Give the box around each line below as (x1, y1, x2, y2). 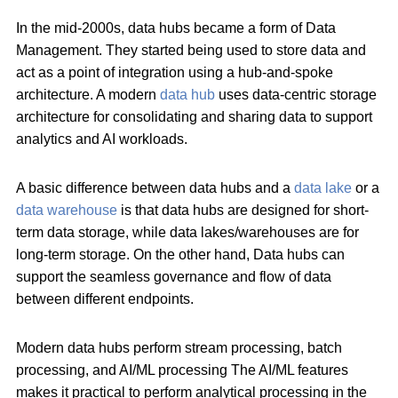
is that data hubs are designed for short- (117, 202, 369, 218)
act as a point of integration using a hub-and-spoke (16, 64, 333, 80)
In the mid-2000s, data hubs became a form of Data (16, 20, 336, 36)
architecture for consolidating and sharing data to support (16, 108, 372, 124)
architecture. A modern (16, 86, 160, 102)
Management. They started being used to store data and (16, 42, 366, 58)
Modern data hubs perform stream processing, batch (16, 339, 342, 355)
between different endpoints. (16, 291, 194, 306)
